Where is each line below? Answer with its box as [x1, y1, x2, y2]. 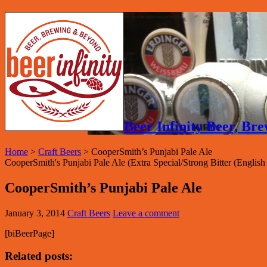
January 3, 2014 [5, 207, 65, 218]
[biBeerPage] [5, 228, 54, 238]
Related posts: [5, 250, 73, 263]
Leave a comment [113, 207, 179, 218]
